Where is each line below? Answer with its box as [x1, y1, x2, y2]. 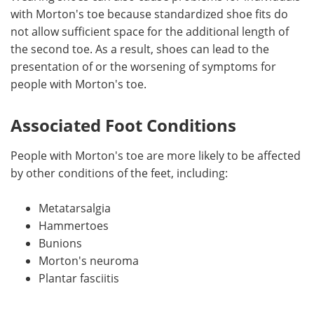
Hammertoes [39, 217, 109, 233]
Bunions [39, 235, 82, 251]
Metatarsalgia [39, 200, 111, 216]
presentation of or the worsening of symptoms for [11, 58, 276, 74]
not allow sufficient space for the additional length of [11, 23, 289, 39]
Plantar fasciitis [39, 270, 119, 286]
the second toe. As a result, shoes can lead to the [11, 41, 269, 57]
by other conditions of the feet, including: [11, 165, 228, 181]
